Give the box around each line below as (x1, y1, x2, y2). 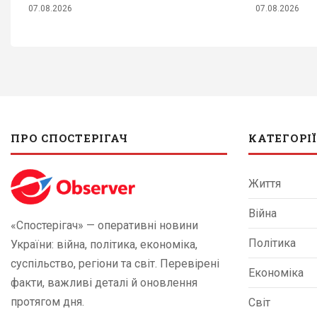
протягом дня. (11, 294, 84, 309)
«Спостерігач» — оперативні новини (11, 218, 198, 232)
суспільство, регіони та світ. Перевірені (11, 256, 219, 270)
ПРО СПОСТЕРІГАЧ (11, 130, 128, 145)
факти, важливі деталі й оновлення (11, 275, 197, 289)
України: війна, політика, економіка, (11, 237, 197, 251)
